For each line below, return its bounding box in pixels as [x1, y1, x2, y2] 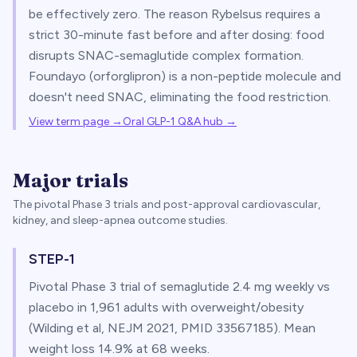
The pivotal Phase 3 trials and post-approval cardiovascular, [13, 198, 320, 211]
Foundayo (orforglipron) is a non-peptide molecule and [29, 69, 341, 84]
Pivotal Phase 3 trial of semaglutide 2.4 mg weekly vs [29, 279, 330, 294]
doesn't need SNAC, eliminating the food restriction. [29, 89, 331, 104]
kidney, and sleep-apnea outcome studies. [13, 214, 228, 227]
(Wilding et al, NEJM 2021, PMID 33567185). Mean [29, 320, 316, 335]
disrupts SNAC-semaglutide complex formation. [29, 48, 304, 63]
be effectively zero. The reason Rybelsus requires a [29, 6, 320, 22]
